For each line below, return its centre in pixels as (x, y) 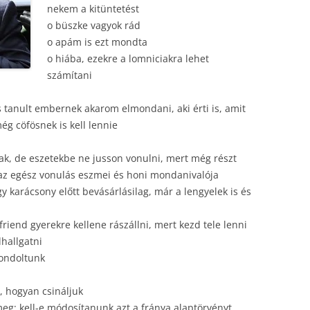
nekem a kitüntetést (93, 9)
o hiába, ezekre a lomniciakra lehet (128, 58)
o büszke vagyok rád (94, 25)
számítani (70, 75)
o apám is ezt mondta (97, 42)
